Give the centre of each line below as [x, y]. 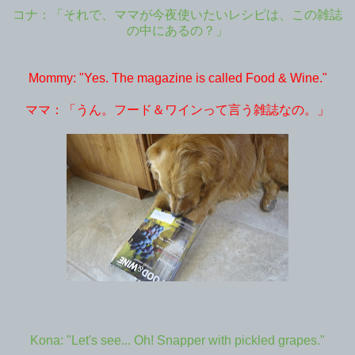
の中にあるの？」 [177, 30]
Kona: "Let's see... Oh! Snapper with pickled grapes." [177, 340]
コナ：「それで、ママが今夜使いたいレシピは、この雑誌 [177, 14]
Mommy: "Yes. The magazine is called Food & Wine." [177, 78]
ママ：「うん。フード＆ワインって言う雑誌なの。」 [177, 109]
